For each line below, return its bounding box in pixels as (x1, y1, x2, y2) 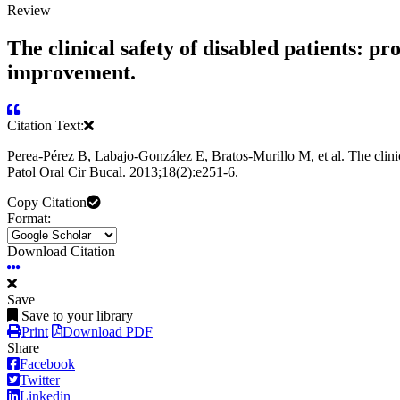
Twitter (20, 372, 60, 388)
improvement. (7, 60, 136, 84)
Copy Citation (7, 195, 87, 211)
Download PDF (62, 324, 153, 340)
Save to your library (21, 308, 133, 324)
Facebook (20, 356, 75, 372)
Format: (7, 211, 51, 227)
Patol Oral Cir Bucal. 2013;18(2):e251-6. (7, 164, 238, 180)
